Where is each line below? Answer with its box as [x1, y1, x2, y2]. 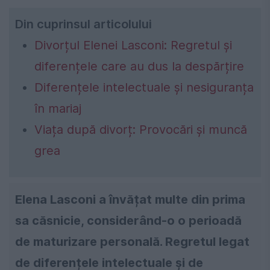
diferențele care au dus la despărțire [34, 59, 244, 74]
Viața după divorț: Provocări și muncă [34, 122, 247, 137]
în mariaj [34, 101, 81, 116]
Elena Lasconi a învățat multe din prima [15, 192, 245, 207]
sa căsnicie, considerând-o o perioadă [15, 213, 242, 228]
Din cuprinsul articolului [15, 17, 152, 32]
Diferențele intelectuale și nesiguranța [34, 80, 254, 95]
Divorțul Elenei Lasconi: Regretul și [34, 38, 232, 53]
